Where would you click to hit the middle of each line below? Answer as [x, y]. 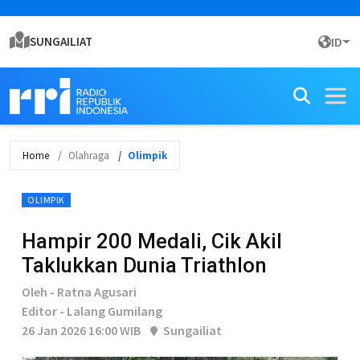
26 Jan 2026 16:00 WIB [81, 330]
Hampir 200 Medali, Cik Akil [152, 241]
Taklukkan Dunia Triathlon [144, 265]
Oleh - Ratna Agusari [79, 292]
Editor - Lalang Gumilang [92, 311]
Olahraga [89, 155]
